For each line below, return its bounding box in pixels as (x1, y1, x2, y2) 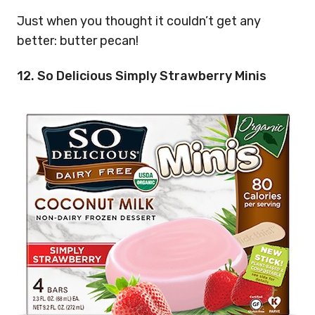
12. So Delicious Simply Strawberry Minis (17, 68, 266, 84)
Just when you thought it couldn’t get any (17, 13, 261, 29)
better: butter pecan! (17, 32, 139, 49)
